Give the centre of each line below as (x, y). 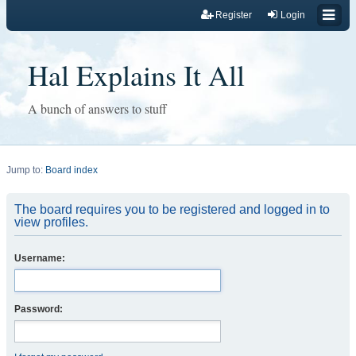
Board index (72, 170)
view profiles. (51, 222)
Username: (40, 258)
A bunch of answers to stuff (97, 108)
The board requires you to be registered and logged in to (172, 209)
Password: (39, 309)
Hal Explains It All (136, 75)
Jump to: (26, 170)
